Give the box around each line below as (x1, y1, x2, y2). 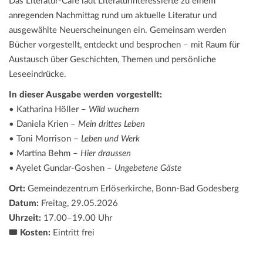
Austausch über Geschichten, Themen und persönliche (9, 55, 216, 64)
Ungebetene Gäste (114, 163, 181, 173)
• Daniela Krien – (9, 119, 78, 129)
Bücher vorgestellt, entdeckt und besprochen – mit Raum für (9, 40, 240, 49)
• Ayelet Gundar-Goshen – (9, 163, 114, 173)
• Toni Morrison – (9, 134, 81, 143)
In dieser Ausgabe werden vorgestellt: (9, 90, 162, 99)
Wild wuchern (89, 104, 139, 114)
